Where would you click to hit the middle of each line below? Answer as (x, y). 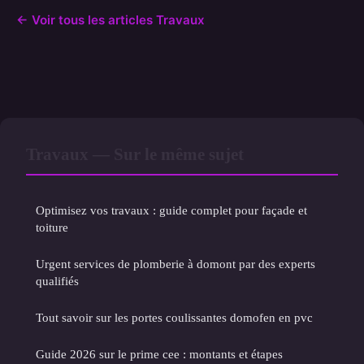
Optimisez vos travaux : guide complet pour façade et (171, 210)
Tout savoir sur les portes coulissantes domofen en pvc (174, 317)
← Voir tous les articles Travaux (110, 19)
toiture (52, 227)
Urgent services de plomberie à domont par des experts (175, 263)
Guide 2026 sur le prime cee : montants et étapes (159, 353)
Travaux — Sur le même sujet (135, 154)
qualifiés (57, 280)
